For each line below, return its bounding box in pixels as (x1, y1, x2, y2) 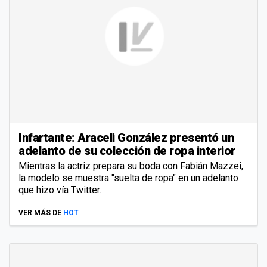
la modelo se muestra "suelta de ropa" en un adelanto (18, 172, 238, 184)
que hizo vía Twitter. (18, 184, 101, 196)
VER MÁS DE (18, 209, 61, 218)
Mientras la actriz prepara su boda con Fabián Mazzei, (18, 160, 243, 172)
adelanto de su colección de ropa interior (18, 144, 235, 159)
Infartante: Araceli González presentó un (18, 131, 234, 145)
